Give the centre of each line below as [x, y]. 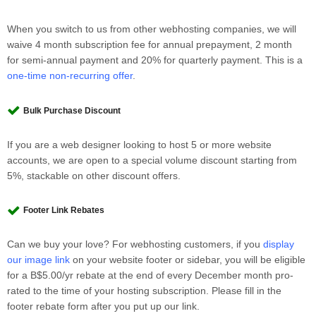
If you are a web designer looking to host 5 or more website [140, 144]
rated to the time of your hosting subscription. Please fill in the [145, 291]
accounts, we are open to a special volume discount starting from [152, 160]
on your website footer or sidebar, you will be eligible [188, 260]
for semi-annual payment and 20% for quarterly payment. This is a [155, 60]
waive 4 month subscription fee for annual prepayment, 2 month [150, 45]
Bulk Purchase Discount [72, 110]
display [279, 244]
